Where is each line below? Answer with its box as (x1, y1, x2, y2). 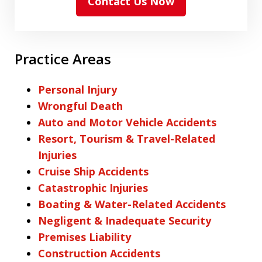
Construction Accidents (38, 246, 160, 261)
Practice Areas (15, 49, 111, 69)
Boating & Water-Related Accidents (38, 197, 226, 212)
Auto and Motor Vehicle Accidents (38, 115, 216, 130)
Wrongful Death (38, 99, 123, 113)
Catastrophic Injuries (38, 181, 148, 195)
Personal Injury (38, 82, 117, 97)
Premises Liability (38, 230, 131, 244)
